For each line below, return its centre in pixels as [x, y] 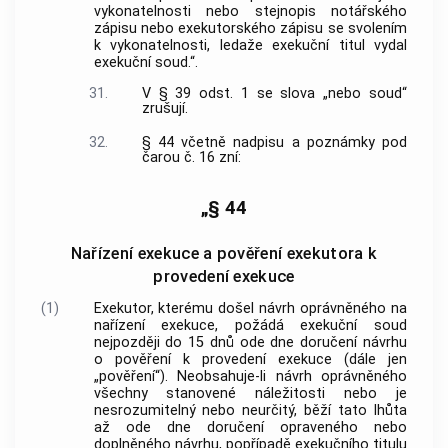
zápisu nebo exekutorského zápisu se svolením [250, 28]
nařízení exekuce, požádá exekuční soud [250, 326]
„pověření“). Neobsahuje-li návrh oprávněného [250, 377]
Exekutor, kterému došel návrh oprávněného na [250, 309]
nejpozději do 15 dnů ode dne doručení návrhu [250, 343]
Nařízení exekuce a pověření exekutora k [224, 254]
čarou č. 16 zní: [191, 157]
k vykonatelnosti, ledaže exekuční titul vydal [250, 45]
